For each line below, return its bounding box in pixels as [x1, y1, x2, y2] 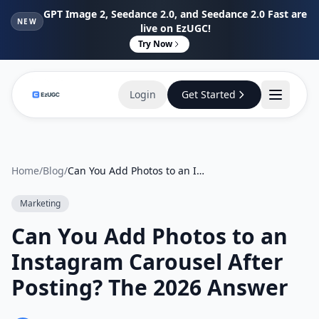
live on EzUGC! [140, 21, 211, 35]
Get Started [182, 88, 236, 101]
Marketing [20, 197, 61, 209]
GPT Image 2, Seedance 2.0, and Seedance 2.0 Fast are [43, 7, 308, 21]
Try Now [138, 38, 172, 50]
